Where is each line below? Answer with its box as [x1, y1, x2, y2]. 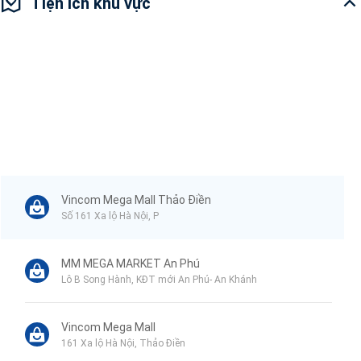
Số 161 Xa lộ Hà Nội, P [61, 210, 159, 222]
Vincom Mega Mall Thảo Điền [61, 193, 211, 206]
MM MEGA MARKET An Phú [61, 256, 200, 270]
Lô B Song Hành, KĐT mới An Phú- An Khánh [61, 273, 257, 285]
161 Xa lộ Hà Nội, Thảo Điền [61, 337, 185, 349]
